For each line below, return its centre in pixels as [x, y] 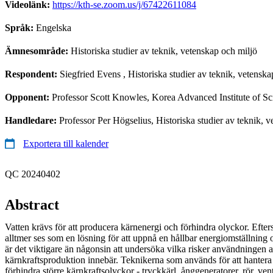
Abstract [32, 204]
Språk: [20, 27]
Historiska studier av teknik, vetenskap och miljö [164, 51]
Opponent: [28, 97]
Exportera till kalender [66, 143]
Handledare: [32, 120]
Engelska [54, 27]
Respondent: [32, 74]
